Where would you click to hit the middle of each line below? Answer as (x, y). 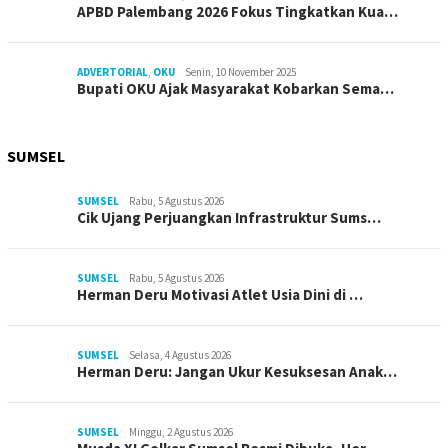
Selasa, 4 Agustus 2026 (180, 355)
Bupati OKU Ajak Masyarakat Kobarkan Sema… (235, 89)
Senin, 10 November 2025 (240, 72)
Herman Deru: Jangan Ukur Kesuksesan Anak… (237, 372)
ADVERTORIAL (112, 72)
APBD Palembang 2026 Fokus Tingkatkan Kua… (237, 12)
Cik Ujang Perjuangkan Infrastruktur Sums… (229, 218)
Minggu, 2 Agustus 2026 (181, 432)
